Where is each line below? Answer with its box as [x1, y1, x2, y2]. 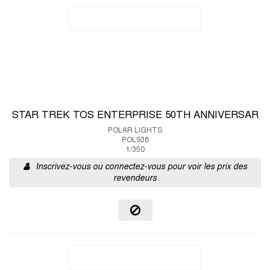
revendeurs [113, 175, 157, 183]
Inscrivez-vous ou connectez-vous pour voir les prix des [35, 163, 247, 171]
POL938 [121, 137, 149, 144]
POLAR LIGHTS [108, 127, 162, 134]
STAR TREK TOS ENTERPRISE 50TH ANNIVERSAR [11, 111, 259, 121]
